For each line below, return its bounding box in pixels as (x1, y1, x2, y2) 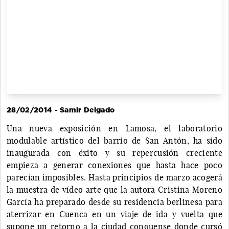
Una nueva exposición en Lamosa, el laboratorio (7, 123, 222, 133)
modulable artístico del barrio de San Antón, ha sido (7, 135, 222, 146)
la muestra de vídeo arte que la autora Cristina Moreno (7, 184, 222, 195)
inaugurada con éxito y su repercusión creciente (7, 147, 222, 158)
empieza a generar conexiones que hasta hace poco (7, 159, 222, 170)
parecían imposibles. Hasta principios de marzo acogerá (7, 172, 222, 182)
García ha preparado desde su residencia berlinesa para (7, 196, 222, 207)
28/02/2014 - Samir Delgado (7, 105, 115, 114)
